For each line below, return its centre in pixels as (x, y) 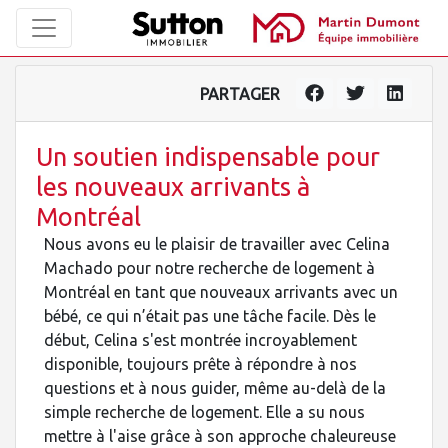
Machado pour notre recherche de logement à (209, 268)
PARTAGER (240, 93)
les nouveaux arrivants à (173, 186)
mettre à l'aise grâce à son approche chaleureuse (220, 436)
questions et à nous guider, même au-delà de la (215, 388)
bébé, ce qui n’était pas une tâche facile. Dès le (210, 316)
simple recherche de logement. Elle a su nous (204, 412)
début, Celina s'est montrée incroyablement (200, 340)
